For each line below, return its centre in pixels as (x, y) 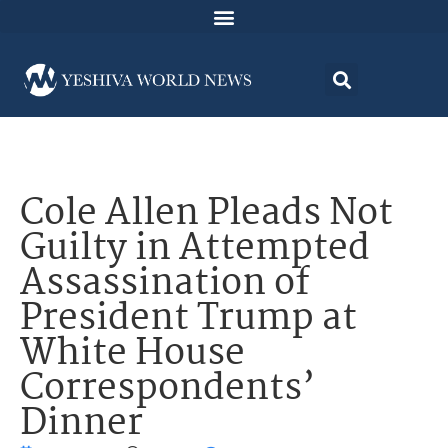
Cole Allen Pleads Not (206, 215)
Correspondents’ (167, 390)
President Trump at (188, 320)
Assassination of (164, 285)
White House (132, 355)
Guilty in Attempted (195, 250)
